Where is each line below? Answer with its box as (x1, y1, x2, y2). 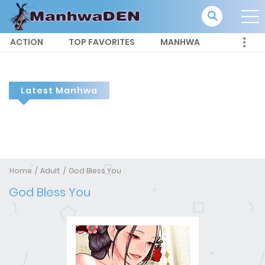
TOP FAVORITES (69, 36, 135, 49)
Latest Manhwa (21, 85, 98, 97)
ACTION (10, 36, 43, 49)
